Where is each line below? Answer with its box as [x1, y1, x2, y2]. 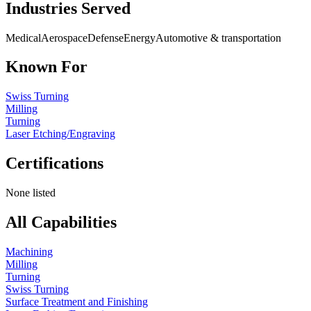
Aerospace [41, 31, 87, 44]
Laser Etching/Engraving [6, 128, 115, 140]
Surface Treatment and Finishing [6, 295, 148, 308]
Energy [124, 31, 155, 44]
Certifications [6, 154, 103, 173]
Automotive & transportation [155, 31, 281, 44]
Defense [87, 31, 124, 44]
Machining [6, 245, 53, 258]
